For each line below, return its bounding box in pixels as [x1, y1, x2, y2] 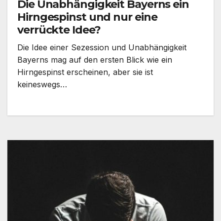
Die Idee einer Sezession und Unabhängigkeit [17, 42, 186, 53]
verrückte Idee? [17, 23, 101, 37]
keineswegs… [17, 79, 67, 90]
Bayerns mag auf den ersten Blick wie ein [17, 55, 172, 65]
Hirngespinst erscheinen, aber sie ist [17, 67, 153, 77]
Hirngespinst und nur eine [17, 10, 157, 24]
